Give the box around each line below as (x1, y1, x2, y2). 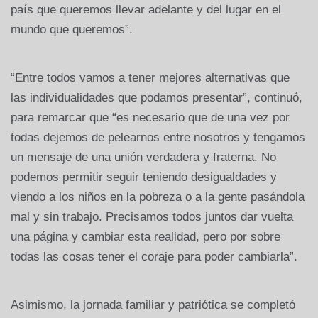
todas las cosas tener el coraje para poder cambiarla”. (11, 249, 297, 263)
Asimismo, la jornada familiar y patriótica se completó (11, 297, 295, 312)
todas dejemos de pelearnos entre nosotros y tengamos (11, 130, 305, 144)
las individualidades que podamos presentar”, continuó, (11, 90, 302, 104)
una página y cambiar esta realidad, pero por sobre (11, 229, 280, 243)
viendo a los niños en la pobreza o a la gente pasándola (11, 190, 305, 204)
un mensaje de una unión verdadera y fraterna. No (11, 150, 276, 164)
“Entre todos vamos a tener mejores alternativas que (11, 70, 290, 84)
